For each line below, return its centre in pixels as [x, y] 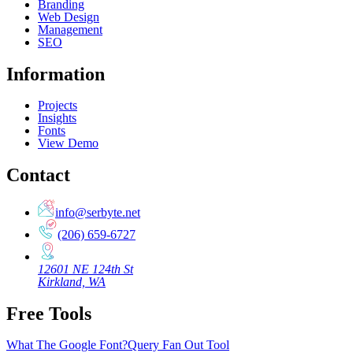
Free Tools [49, 314]
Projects [58, 105]
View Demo [68, 143]
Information [56, 74]
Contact [38, 175]
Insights [57, 117]
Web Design [69, 17]
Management [70, 29]
